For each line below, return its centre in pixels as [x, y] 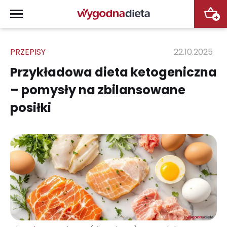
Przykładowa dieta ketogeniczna [113, 72]
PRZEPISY [28, 52]
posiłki [31, 108]
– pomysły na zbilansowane [98, 90]
